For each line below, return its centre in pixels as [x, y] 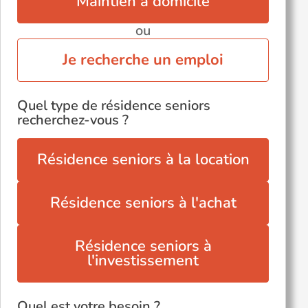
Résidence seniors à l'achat [143, 203]
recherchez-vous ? [73, 120]
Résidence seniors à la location [143, 159]
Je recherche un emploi [143, 60]
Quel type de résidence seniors [114, 106]
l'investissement [143, 261]
